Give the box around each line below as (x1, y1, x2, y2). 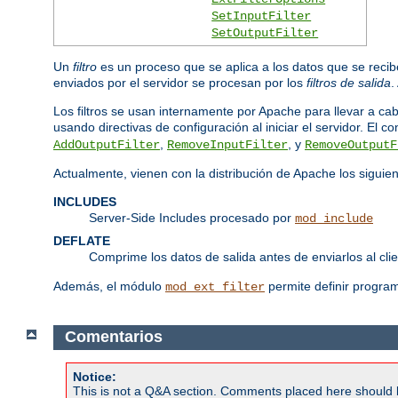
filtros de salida (306, 75, 391, 90)
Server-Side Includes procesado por (89, 210, 295, 225)
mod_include (295, 211, 373, 226)
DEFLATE (53, 233, 110, 248)
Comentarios (64, 328, 163, 346)
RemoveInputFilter (167, 137, 288, 152)
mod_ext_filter (165, 279, 265, 294)
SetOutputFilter (211, 25, 319, 40)
